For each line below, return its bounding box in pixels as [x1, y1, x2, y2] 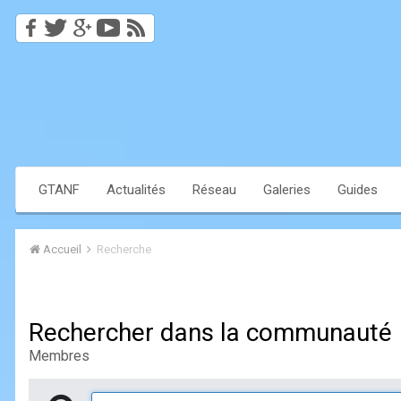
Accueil [40, 243, 84, 257]
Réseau [192, 182, 236, 199]
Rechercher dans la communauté [29, 318, 392, 348]
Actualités [107, 182, 166, 199]
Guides [337, 182, 378, 199]
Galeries [263, 182, 311, 199]
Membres [29, 347, 90, 365]
